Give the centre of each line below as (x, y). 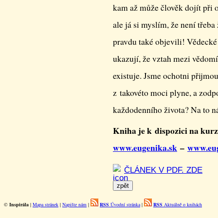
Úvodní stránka (125, 204)
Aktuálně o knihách (182, 204)
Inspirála (19, 204)
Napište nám (74, 204)
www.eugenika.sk (145, 147)
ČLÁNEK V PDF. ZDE (163, 170)
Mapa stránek (45, 204)
